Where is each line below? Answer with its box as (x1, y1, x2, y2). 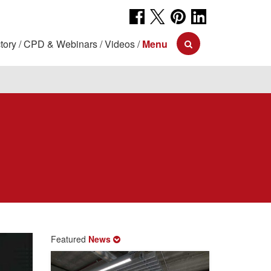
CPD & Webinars (24, 37, 97, 51)
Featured (50, 233, 88, 245)
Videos (105, 37, 135, 51)
